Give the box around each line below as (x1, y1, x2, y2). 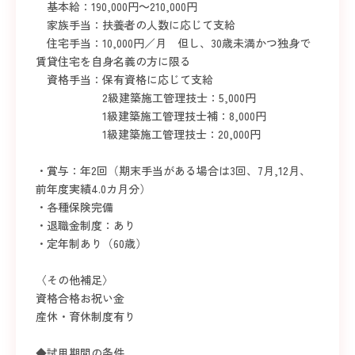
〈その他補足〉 (36, 272, 113, 288)
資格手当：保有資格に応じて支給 (36, 71, 213, 88)
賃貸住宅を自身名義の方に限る (36, 53, 191, 70)
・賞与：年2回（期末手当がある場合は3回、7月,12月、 (36, 162, 311, 179)
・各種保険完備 (36, 199, 113, 216)
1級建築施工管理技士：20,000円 (36, 126, 261, 143)
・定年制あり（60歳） (36, 235, 147, 252)
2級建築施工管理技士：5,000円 (36, 90, 256, 106)
